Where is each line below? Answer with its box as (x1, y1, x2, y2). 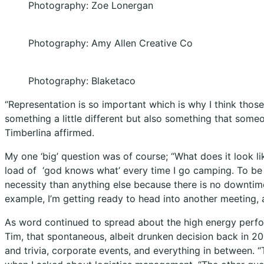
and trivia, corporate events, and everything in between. (5, 244, 258, 256)
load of (5, 164, 37, 176)
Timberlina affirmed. (5, 126, 94, 138)
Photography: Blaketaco (28, 74, 136, 87)
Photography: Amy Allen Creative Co (28, 37, 193, 49)
